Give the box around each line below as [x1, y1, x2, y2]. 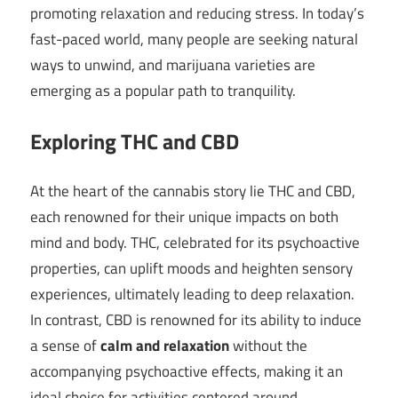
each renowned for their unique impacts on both [30, 205, 338, 229]
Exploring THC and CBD [30, 124, 239, 157]
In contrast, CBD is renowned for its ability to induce [30, 308, 362, 332]
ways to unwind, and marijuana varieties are [30, 53, 315, 77]
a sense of [30, 334, 100, 358]
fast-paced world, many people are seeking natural [30, 28, 358, 52]
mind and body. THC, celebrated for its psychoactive [30, 231, 360, 255]
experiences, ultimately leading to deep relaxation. [30, 283, 354, 306]
